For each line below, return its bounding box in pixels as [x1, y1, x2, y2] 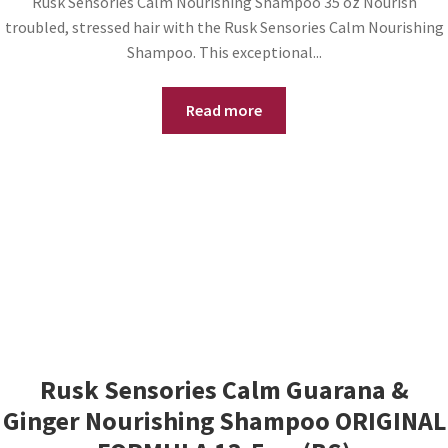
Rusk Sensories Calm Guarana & [39, 373, 409, 406]
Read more [186, 100, 262, 121]
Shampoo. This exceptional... [126, 41, 322, 62]
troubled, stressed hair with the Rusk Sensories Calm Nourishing [4, 16, 444, 37]
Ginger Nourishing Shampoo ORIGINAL [2, 404, 446, 437]
